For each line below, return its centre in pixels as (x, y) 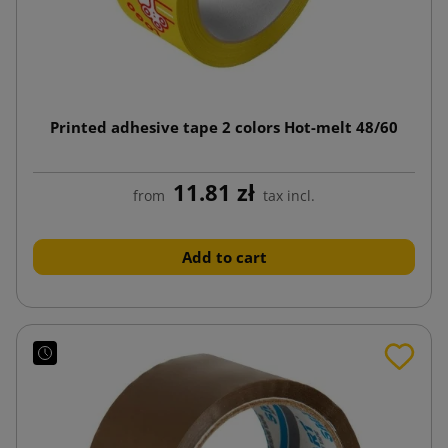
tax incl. (289, 195)
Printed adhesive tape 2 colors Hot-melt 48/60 (224, 126)
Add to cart (224, 256)
